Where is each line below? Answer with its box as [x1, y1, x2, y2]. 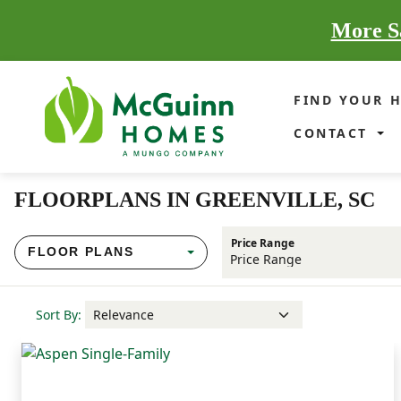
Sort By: [36, 305, 81, 323]
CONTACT [294, 124, 374, 142]
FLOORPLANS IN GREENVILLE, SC [14, 187, 375, 211]
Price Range [230, 235, 294, 251]
